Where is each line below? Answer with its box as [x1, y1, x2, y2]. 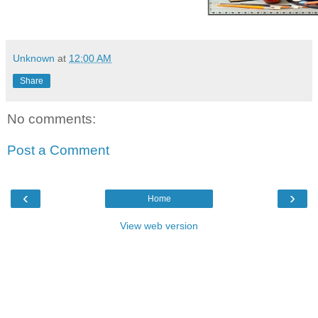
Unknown [13, 53, 55, 65]
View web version [120, 220, 198, 232]
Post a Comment [7, 142, 109, 158]
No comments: [7, 111, 96, 127]
